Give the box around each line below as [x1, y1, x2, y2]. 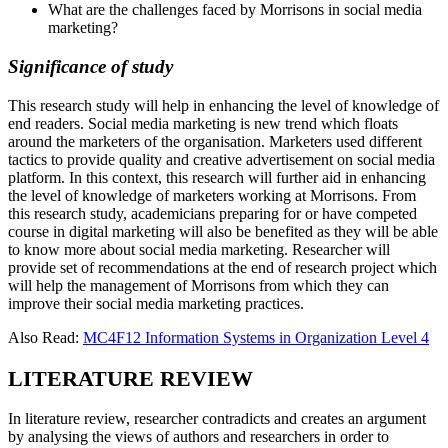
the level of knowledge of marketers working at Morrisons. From [8, 186, 416, 204]
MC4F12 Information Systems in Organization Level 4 [83, 328, 429, 346]
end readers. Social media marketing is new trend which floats [8, 114, 398, 132]
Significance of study [8, 56, 173, 78]
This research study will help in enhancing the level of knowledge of [8, 96, 439, 114]
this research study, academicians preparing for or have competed [8, 204, 417, 222]
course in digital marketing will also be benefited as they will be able [8, 222, 438, 240]
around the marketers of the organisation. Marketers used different [8, 132, 422, 150]
